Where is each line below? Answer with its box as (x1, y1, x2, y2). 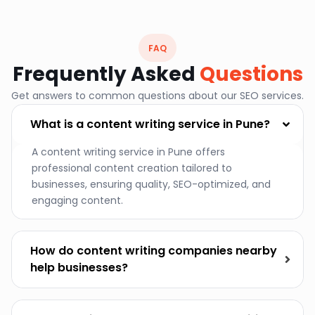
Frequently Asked (12, 60, 200, 88)
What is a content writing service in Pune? (30, 115, 270, 132)
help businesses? (30, 259, 128, 276)
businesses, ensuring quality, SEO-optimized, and (32, 176, 271, 191)
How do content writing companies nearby (30, 242, 277, 259)
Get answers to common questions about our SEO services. (11, 88, 304, 103)
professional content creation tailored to (32, 160, 232, 175)
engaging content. (32, 193, 123, 207)
